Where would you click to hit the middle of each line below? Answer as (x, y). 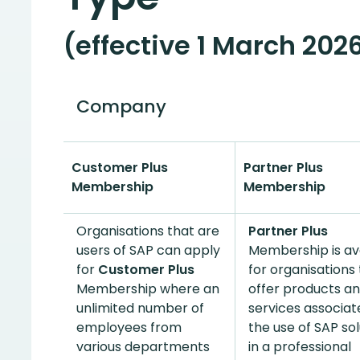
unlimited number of (140, 308)
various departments (143, 347)
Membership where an (148, 289)
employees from (129, 327)
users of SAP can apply (148, 250)
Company (121, 106)
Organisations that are (148, 231)
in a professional (300, 347)
